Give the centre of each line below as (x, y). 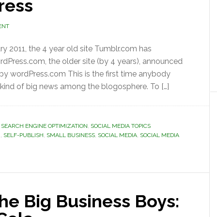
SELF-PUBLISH (23, 135)
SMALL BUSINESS (71, 135)
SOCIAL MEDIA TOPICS (121, 126)
